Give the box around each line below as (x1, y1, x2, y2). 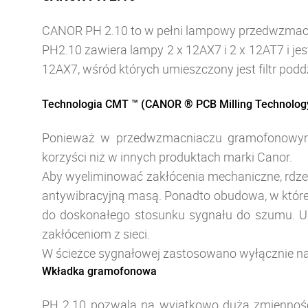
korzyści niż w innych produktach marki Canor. (42, 148, 292, 165)
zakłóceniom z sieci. (42, 225, 150, 242)
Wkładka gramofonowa (42, 263, 157, 278)
